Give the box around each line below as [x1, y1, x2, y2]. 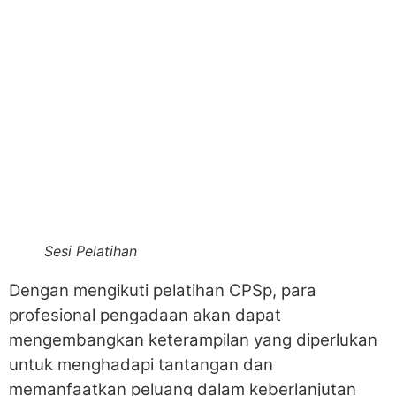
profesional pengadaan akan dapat [9, 304, 281, 325]
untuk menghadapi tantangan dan [9, 354, 273, 375]
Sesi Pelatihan [44, 241, 137, 260]
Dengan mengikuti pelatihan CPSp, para [9, 279, 316, 301]
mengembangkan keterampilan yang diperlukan [9, 329, 377, 350]
